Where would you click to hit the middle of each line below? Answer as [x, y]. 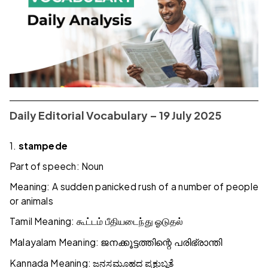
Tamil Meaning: [43, 221]
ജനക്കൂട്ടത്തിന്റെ [136, 243]
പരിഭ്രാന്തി [198, 243]
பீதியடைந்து [129, 222]
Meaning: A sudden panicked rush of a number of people [134, 187]
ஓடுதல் [169, 222]
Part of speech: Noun [57, 166]
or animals [31, 201]
